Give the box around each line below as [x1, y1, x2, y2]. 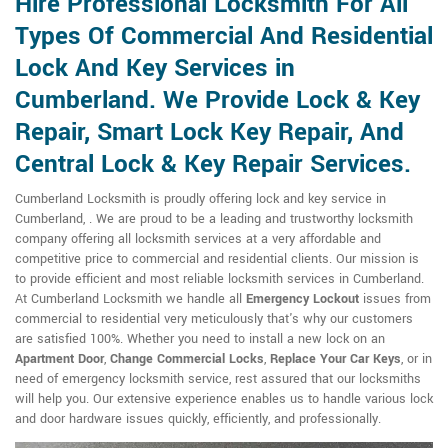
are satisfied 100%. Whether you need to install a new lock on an [15, 330, 385, 348]
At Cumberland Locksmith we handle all [15, 290, 246, 308]
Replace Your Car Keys [270, 350, 401, 368]
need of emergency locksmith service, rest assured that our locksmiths [15, 370, 421, 388]
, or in [401, 350, 432, 368]
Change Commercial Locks [110, 350, 264, 368]
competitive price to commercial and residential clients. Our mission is [15, 250, 419, 268]
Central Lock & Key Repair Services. [15, 147, 411, 182]
